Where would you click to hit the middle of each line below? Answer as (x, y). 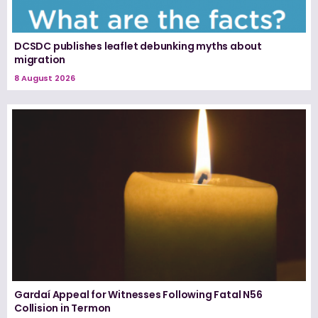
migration (40, 60)
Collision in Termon (63, 308)
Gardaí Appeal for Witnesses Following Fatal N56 (138, 294)
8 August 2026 (45, 78)
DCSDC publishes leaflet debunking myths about (138, 46)
